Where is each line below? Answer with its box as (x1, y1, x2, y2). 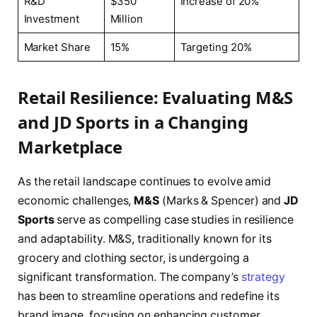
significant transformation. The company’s (18, 270, 241, 284)
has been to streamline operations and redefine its (18, 289, 280, 304)
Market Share (23, 40, 91, 54)
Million (110, 12, 143, 26)
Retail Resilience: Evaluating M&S (18, 86, 294, 110)
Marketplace (18, 135, 123, 159)
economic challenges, (18, 194, 134, 208)
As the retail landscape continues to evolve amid (18, 175, 272, 189)
